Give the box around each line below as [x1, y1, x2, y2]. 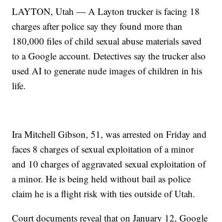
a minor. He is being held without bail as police [12, 172, 191, 185]
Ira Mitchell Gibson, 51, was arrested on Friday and [12, 128, 207, 141]
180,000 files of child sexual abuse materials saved [12, 35, 202, 48]
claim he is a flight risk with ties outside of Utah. [12, 187, 196, 200]
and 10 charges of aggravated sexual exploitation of [12, 158, 206, 170]
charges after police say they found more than [12, 20, 183, 33]
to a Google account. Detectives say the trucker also [12, 50, 206, 62]
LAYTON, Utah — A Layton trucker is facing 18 [12, 5, 200, 18]
